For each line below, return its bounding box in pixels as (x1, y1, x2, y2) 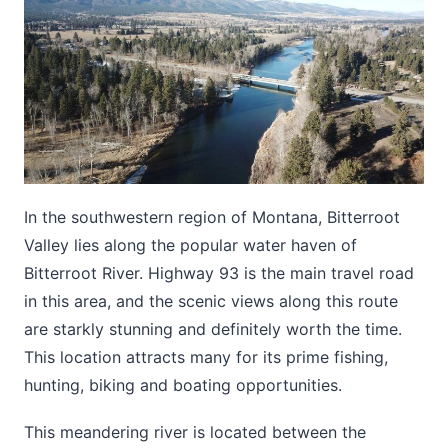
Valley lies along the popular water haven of (24, 234, 357, 255)
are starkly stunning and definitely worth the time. (24, 318, 402, 339)
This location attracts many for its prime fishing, (24, 346, 388, 367)
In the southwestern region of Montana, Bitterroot (24, 206, 400, 227)
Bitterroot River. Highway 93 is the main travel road (24, 262, 414, 283)
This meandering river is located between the (24, 421, 366, 442)
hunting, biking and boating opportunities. (24, 374, 342, 395)
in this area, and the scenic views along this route (24, 290, 398, 311)
